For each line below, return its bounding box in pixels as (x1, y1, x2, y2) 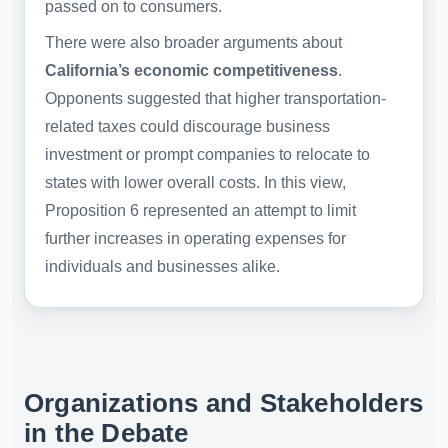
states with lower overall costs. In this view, (45, 174, 346, 192)
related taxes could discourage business (45, 118, 330, 136)
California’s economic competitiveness (45, 62, 338, 80)
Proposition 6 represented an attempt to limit (45, 202, 356, 220)
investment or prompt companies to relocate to (45, 146, 370, 164)
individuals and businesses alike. (45, 258, 280, 276)
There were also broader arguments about (45, 34, 342, 52)
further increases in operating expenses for (45, 230, 346, 248)
